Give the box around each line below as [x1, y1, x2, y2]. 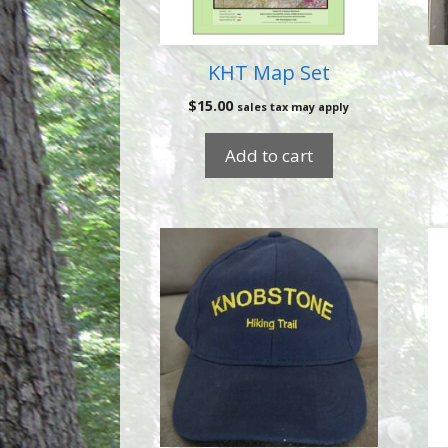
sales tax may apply [237, 99, 350, 114]
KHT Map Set [207, 59, 330, 86]
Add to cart [224, 144, 313, 167]
